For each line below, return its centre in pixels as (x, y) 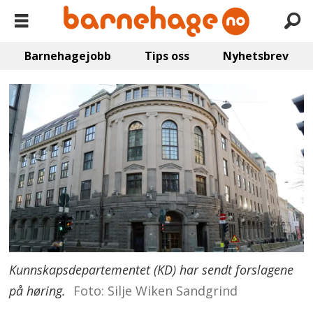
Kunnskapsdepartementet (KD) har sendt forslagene (152, 269)
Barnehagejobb (68, 56)
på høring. (38, 290)
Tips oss (167, 56)
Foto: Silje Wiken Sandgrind (155, 290)
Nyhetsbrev (255, 56)
